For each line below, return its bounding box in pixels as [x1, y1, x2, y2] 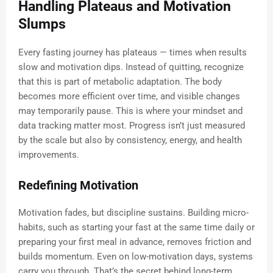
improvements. [18, 149, 79, 161]
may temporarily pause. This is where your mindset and [18, 105, 243, 117]
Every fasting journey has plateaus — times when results [18, 47, 247, 58]
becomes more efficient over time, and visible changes [18, 91, 240, 102]
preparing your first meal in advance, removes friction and [18, 236, 251, 248]
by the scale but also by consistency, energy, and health [18, 135, 242, 146]
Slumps [18, 16, 66, 33]
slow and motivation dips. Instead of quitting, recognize [18, 62, 244, 73]
